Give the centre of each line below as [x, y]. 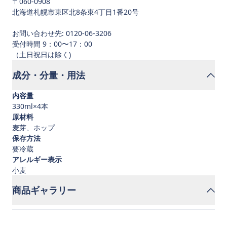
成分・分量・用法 [49, 75]
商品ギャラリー [44, 190]
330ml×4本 [30, 106]
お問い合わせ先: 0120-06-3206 [62, 33]
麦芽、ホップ [33, 127]
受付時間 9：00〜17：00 [52, 44]
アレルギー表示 [37, 159]
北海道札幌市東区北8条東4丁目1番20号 [75, 12]
